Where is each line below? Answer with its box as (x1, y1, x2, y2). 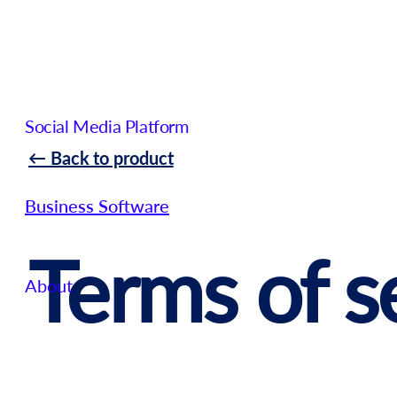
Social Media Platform (25, 115, 189, 136)
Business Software (25, 195, 169, 216)
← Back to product (28, 147, 174, 168)
